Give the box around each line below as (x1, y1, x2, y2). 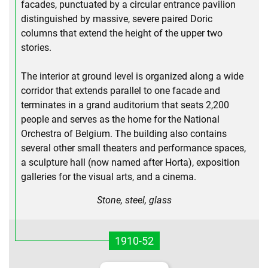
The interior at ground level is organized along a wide (21, 70, 243, 82)
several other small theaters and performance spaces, (21, 142, 246, 154)
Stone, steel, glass (96, 194, 172, 206)
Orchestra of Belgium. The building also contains (21, 127, 227, 139)
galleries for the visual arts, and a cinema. (21, 170, 196, 182)
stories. (21, 41, 51, 53)
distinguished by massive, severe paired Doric (21, 13, 212, 25)
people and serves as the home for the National (21, 113, 220, 125)
